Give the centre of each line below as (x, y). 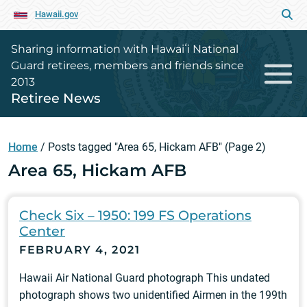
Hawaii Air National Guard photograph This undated (145, 278)
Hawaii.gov (57, 14)
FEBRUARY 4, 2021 (80, 250)
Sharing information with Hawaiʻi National (125, 49)
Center (42, 231)
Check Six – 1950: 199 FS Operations (135, 215)
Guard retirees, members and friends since (127, 65)
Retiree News (56, 98)
